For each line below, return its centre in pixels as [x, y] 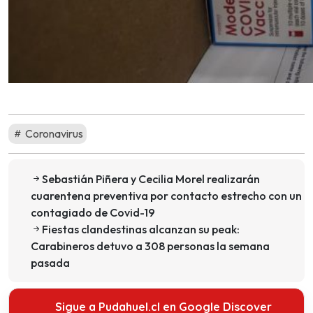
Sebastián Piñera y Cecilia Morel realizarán [151, 179]
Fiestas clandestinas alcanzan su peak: [141, 229]
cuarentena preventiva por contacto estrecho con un [166, 195]
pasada [50, 262]
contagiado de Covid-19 [93, 212]
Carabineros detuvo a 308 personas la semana [150, 246]
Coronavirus [53, 133]
